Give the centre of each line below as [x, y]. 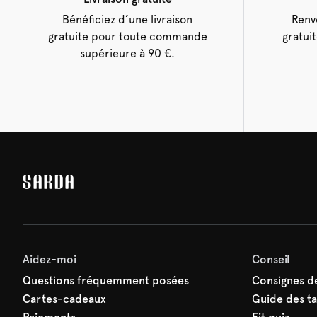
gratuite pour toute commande [127, 36]
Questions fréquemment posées [106, 281]
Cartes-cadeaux [64, 299]
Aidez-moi [50, 259]
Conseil [271, 259]
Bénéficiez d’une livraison [127, 19]
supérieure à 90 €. [127, 53]
